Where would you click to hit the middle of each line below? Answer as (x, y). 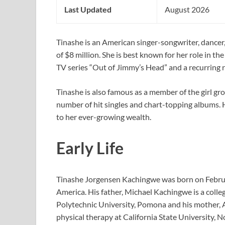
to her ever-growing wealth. (104, 117)
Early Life (90, 148)
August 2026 (187, 10)
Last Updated (88, 10)
